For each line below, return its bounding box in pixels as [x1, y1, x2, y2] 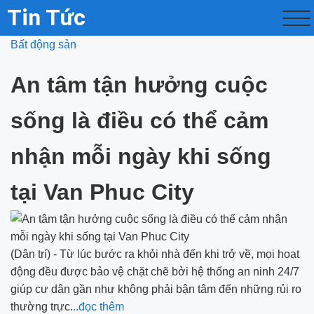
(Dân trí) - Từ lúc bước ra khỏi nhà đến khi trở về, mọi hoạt [11, 248, 299, 260]
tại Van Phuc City [11, 179, 194, 205]
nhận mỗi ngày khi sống [11, 144, 271, 169]
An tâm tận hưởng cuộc [11, 72, 268, 97]
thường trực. [11, 301, 73, 313]
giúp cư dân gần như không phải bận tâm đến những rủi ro [11, 283, 301, 295]
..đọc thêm [73, 301, 124, 313]
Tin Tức [7, 4, 86, 31]
